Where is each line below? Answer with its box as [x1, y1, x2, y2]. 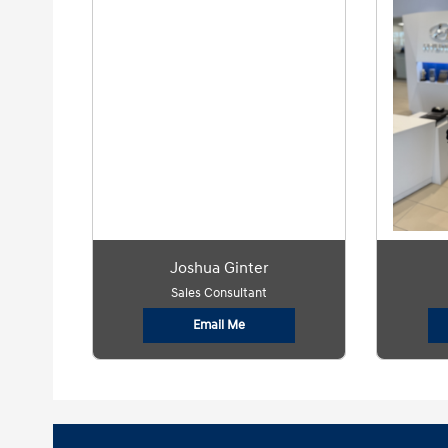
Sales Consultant [171, 285, 268, 301]
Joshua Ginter [169, 258, 269, 278]
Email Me [193, 317, 246, 333]
